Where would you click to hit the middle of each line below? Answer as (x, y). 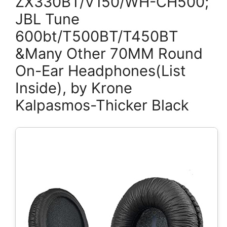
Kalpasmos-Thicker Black (102, 105)
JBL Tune (47, 19)
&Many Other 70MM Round (109, 53)
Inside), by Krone (74, 88)
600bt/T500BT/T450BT (97, 36)
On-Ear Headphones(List (101, 71)
